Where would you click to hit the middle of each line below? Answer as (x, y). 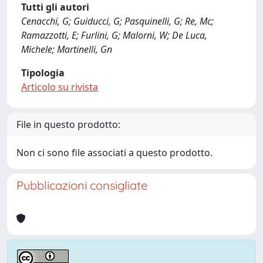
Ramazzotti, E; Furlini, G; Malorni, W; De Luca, (114, 35)
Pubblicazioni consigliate (82, 185)
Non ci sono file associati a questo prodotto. (114, 153)
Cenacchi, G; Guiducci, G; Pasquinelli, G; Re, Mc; (117, 21)
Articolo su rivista (60, 87)
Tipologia (43, 73)
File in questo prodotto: (68, 124)
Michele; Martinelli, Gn (67, 49)
